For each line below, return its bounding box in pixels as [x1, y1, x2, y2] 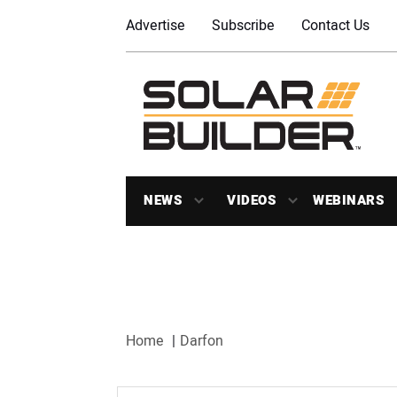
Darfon [180, 330, 223, 352]
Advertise [126, 15, 185, 36]
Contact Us [301, 15, 370, 36]
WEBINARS [313, 191, 384, 210]
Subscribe [212, 15, 275, 36]
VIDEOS [227, 191, 276, 210]
